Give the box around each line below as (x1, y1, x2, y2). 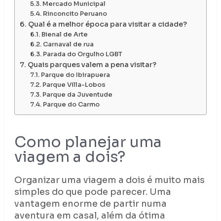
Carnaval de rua (42, 40, 94, 49)
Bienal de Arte (41, 31, 88, 39)
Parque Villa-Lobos (42, 81, 106, 89)
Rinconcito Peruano (42, 10, 107, 18)
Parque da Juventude (42, 91, 112, 99)
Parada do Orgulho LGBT (42, 50, 122, 59)
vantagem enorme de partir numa (14, 198, 167, 210)
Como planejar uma (14, 133, 162, 152)
